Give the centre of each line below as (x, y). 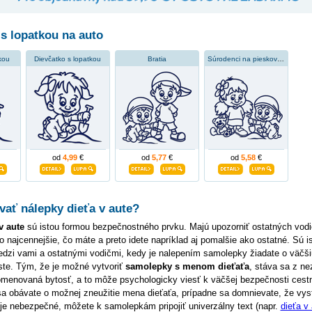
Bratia (157, 59)
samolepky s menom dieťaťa (187, 267)
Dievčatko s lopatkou (68, 59)
